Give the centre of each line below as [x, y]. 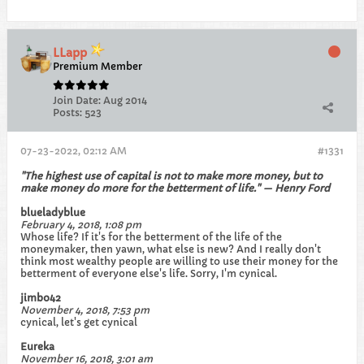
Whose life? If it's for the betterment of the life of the [151, 237]
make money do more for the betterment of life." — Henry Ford [175, 188]
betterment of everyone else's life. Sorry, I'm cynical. [149, 273]
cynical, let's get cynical [79, 322]
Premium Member [97, 66]
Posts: [67, 113]
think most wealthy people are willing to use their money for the [179, 261]
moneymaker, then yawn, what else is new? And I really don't [171, 249]
